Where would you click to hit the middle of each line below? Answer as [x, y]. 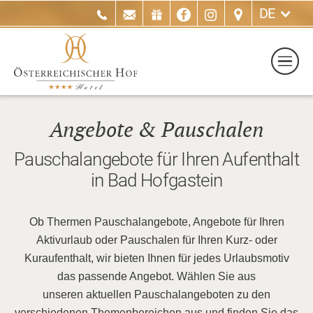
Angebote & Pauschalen [156, 131]
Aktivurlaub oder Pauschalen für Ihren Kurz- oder [156, 240]
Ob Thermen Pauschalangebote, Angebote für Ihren [156, 221]
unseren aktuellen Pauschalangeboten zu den [156, 294]
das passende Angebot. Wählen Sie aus [156, 276]
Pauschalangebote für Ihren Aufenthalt [156, 159]
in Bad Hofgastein [156, 180]
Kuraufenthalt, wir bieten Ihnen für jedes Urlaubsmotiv [156, 258]
